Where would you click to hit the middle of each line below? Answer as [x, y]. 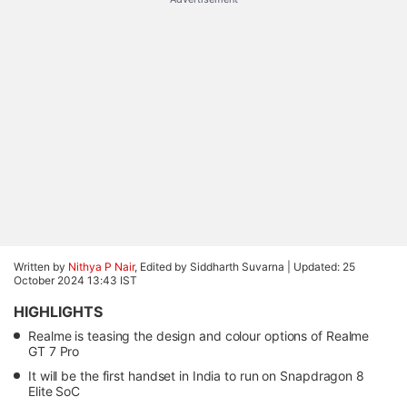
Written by [41, 267]
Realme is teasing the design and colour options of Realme [199, 336]
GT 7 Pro [54, 351]
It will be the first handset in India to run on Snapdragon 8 [196, 376]
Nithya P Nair [101, 267]
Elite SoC [55, 391]
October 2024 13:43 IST [75, 280]
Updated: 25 [324, 267]
